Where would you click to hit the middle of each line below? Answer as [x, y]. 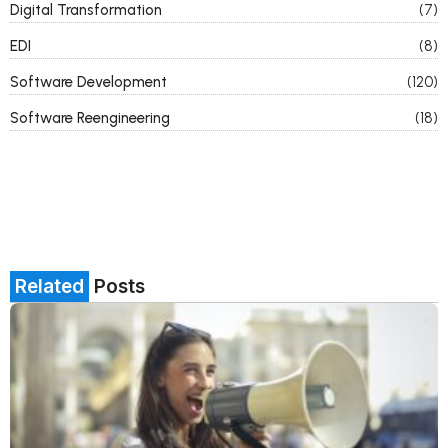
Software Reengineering [90, 117]
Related [49, 286]
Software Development [88, 81]
